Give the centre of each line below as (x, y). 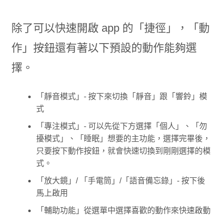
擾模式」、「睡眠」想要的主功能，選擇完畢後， (123, 139)
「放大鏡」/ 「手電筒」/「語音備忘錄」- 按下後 (120, 181)
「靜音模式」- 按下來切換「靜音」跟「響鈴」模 (121, 97)
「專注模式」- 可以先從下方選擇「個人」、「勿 (121, 126)
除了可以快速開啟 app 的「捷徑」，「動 (110, 28)
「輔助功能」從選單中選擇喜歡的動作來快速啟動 (123, 211)
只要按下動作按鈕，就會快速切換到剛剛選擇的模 (123, 151)
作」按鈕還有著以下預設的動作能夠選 (104, 48)
